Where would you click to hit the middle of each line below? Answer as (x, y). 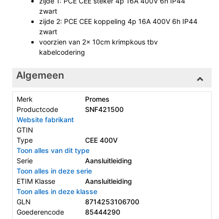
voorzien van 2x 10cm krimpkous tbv (99, 42)
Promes (97, 99)
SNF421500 (104, 109)
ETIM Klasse (36, 181)
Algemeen (40, 76)
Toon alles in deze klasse (57, 191)
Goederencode (40, 212)
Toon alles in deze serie (54, 171)
